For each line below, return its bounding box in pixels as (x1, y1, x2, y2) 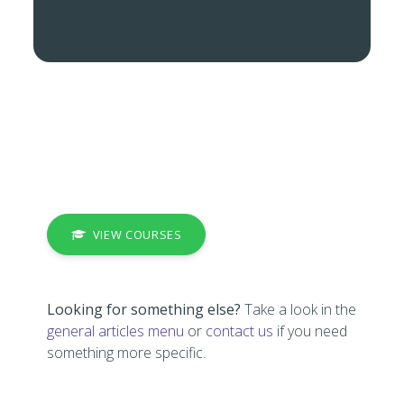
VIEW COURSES (86, 225, 182, 243)
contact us (206, 321, 274, 342)
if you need (273, 321, 348, 342)
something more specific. (47, 343, 207, 363)
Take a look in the (241, 299, 357, 320)
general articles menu (47, 321, 185, 342)
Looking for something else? (47, 299, 242, 320)
